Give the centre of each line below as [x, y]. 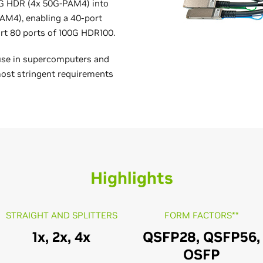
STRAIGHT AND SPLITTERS [61, 215]
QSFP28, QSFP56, [202, 237]
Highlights [131, 178]
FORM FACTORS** [201, 215]
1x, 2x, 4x [62, 237]
